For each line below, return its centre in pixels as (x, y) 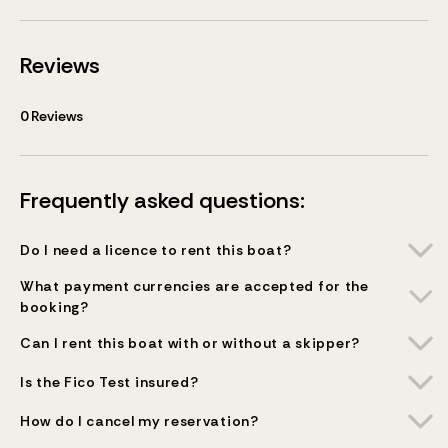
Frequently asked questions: (162, 200)
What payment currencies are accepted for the (194, 286)
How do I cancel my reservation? (139, 421)
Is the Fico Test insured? (109, 382)
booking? (54, 307)
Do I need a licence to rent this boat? (156, 250)
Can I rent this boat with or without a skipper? (190, 343)
